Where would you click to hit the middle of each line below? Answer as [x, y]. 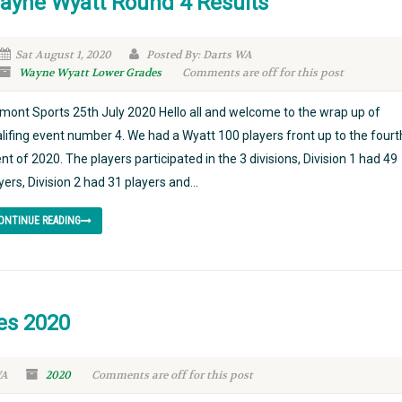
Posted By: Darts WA [197, 55]
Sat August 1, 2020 [63, 55]
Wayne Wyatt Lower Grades [90, 73]
